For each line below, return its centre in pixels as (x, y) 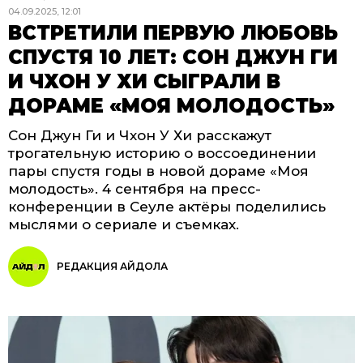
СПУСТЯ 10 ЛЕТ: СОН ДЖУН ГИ (173, 57)
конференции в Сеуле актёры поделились (167, 207)
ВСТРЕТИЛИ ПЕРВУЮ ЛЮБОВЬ (173, 33)
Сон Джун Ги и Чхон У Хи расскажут (140, 135)
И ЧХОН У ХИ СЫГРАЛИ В (144, 81)
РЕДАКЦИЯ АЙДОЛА (112, 266)
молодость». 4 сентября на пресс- (135, 189)
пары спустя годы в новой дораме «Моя (158, 171)
